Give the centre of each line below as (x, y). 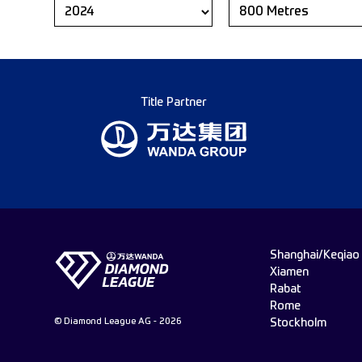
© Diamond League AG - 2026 (118, 322)
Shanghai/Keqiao (314, 255)
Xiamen (289, 272)
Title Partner (173, 103)
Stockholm (298, 323)
